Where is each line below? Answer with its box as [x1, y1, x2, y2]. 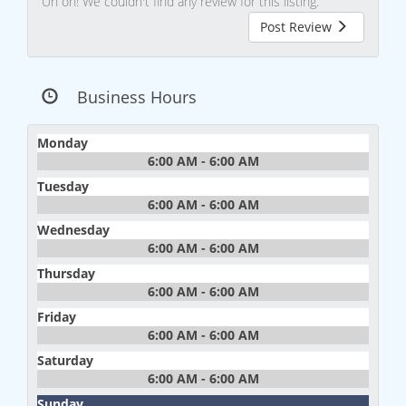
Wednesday [37, 221, 110, 239]
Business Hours [77, 86, 197, 109]
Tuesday [37, 178, 89, 196]
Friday [37, 308, 76, 326]
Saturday [37, 352, 93, 370]
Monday [37, 134, 88, 152]
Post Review [260, 18, 335, 36]
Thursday [37, 265, 95, 283]
